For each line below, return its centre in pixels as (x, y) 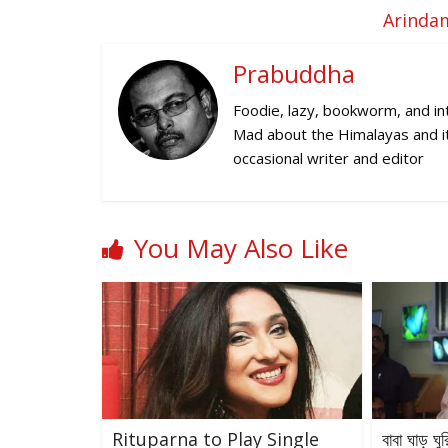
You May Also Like (241, 248)
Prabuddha (294, 74)
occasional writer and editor (329, 158)
